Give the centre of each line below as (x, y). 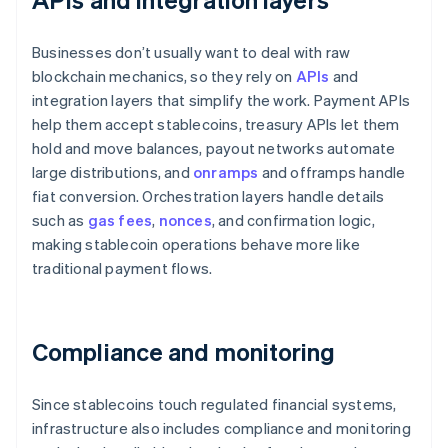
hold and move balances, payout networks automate (214, 148)
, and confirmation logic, (293, 220)
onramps (226, 172)
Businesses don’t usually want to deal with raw (191, 52)
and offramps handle (332, 172)
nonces (185, 220)
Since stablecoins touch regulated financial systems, (214, 404)
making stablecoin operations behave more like (196, 244)
